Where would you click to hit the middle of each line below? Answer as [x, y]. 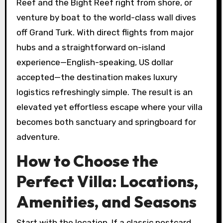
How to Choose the [87, 161]
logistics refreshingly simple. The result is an [104, 92]
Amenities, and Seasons [106, 201]
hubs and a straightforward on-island [91, 47]
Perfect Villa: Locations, [107, 181]
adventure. [38, 137]
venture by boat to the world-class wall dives [106, 17]
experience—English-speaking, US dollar [95, 62]
